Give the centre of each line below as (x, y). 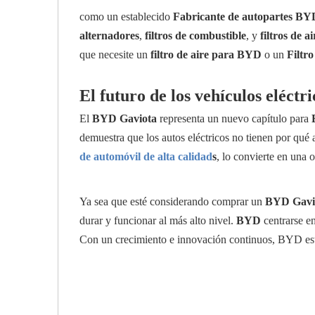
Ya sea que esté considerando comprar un (172, 201)
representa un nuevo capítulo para (234, 118)
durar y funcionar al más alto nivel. (158, 220)
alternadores (109, 36)
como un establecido (126, 17)
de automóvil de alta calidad (146, 156)
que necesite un (115, 54)
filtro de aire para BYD (206, 54)
